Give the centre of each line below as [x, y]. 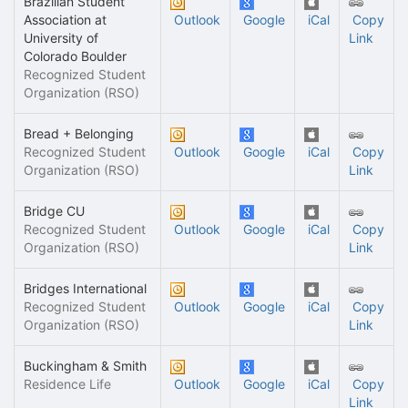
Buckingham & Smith [85, 366]
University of [61, 38]
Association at [65, 20]
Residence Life [67, 384]
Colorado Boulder [75, 56]
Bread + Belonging [79, 133]
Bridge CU [54, 211]
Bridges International [85, 288]
